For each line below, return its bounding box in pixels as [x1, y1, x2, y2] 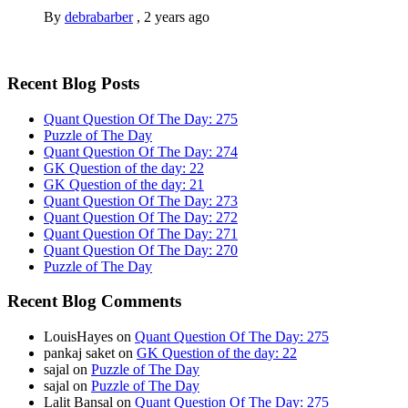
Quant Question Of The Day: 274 [44, 143, 238, 159]
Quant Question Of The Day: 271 [44, 225, 238, 241]
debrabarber [65, 9, 133, 25]
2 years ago [144, 9, 209, 25]
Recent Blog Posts [7, 73, 139, 93]
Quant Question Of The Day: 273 [44, 192, 238, 209]
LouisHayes [44, 329, 113, 345]
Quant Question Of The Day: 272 [44, 209, 238, 225]
